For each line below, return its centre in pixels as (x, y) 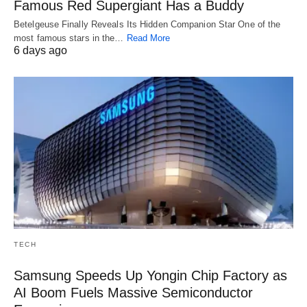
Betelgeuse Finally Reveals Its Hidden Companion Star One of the (147, 25)
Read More (148, 38)
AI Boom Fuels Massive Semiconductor (133, 292)
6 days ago (40, 51)
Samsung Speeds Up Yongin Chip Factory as (150, 275)
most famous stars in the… (70, 38)
